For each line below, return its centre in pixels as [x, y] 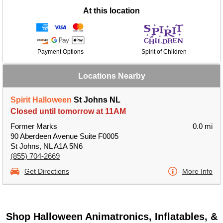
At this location [111, 11]
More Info [197, 171]
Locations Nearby [111, 76]
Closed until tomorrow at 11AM [68, 111]
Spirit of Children [164, 52]
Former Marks [34, 126]
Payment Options [60, 52]
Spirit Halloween [41, 100]
